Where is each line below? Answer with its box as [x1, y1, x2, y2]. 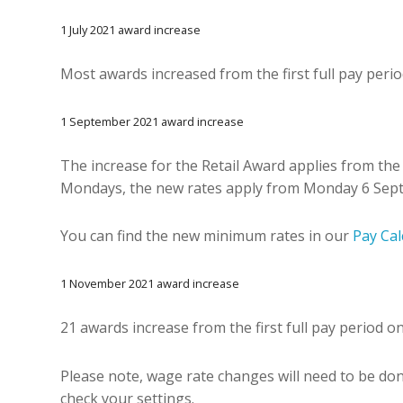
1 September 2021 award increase [60, 112, 244, 130]
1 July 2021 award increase [60, 22, 201, 39]
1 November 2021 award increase [60, 275, 239, 292]
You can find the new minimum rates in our [60, 226, 353, 246]
